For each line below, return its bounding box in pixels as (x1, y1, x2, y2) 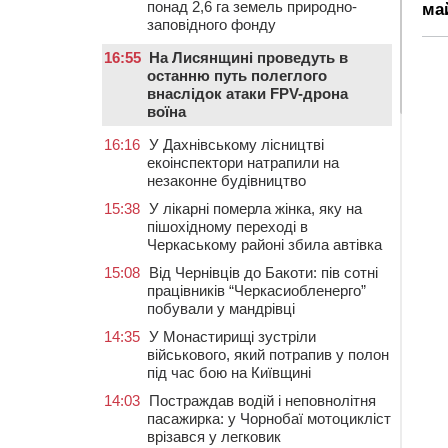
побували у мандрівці (147, 300, 295, 317)
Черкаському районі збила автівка (147, 236, 382, 253)
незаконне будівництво (147, 172, 306, 189)
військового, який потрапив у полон (147, 346, 389, 363)
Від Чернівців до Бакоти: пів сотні (149, 264, 378, 281)
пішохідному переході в (147, 218, 308, 235)
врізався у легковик (147, 428, 281, 445)
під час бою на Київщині (147, 364, 311, 381)
